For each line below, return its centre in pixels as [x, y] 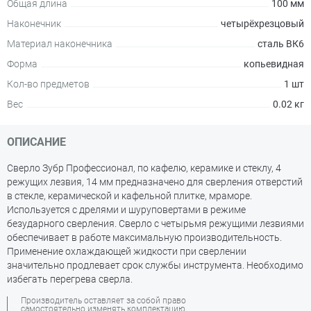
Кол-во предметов [48, 84]
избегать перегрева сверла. [70, 279]
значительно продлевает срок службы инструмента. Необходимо [155, 265]
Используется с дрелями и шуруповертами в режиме [126, 210]
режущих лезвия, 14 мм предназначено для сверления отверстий [155, 182]
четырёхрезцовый [262, 24]
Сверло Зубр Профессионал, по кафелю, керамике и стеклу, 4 [144, 168]
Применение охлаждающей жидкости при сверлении [127, 251]
